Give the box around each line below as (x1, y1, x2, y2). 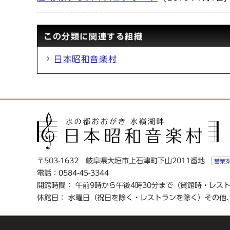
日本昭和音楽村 (54, 55, 118, 63)
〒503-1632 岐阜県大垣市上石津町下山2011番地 (37, 157, 207, 164)
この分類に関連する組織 (44, 32, 143, 41)
